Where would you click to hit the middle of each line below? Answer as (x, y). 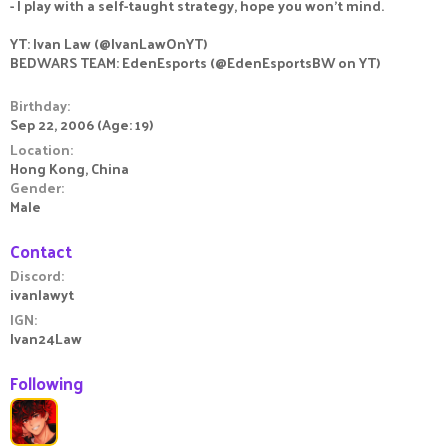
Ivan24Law (46, 338)
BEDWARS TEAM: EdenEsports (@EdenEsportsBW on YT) (195, 62)
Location (40, 149)
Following (46, 383)
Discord (35, 275)
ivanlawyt (42, 294)
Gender (35, 187)
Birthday (38, 105)
